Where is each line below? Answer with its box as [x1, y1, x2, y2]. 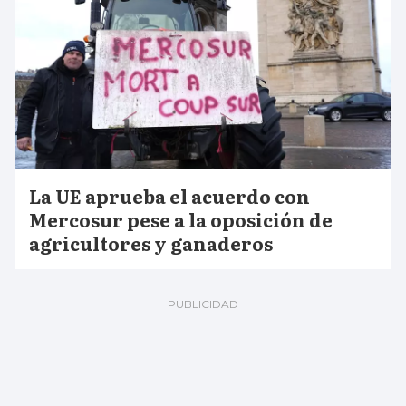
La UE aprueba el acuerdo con [29, 182, 310, 210]
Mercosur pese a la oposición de [29, 206, 333, 234]
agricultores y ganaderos [29, 229, 273, 257]
